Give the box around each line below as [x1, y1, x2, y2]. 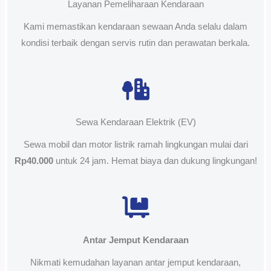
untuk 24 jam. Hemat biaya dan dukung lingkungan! [53, 155, 257, 166]
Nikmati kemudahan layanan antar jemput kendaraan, [30, 257, 241, 267]
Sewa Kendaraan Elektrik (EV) [75, 117, 196, 127]
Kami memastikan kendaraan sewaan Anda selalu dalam [24, 21, 247, 31]
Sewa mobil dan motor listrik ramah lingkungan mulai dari [23, 139, 248, 149]
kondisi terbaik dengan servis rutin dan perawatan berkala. [21, 38, 250, 48]
